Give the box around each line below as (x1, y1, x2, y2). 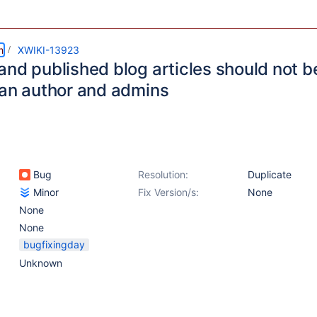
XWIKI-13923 (18, 44, 79, 56)
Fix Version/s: (138, 186, 199, 198)
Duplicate (248, 168, 292, 180)
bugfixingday (23, 238, 85, 250)
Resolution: (138, 168, 188, 180)
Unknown (19, 257, 62, 269)
